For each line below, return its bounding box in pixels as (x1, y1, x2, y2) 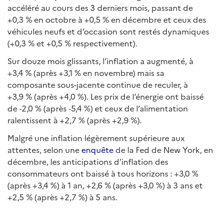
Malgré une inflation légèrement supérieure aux (7, 132, 184, 143)
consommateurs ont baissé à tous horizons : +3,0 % (7, 168, 198, 179)
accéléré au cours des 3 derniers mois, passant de (7, 2, 193, 13)
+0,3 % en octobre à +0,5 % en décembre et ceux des (7, 14, 206, 25)
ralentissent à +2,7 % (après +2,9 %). (7, 114, 142, 125)
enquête (81, 144, 113, 155)
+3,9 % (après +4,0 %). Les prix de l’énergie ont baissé (7, 91, 204, 102)
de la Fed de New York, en (113, 144, 213, 155)
